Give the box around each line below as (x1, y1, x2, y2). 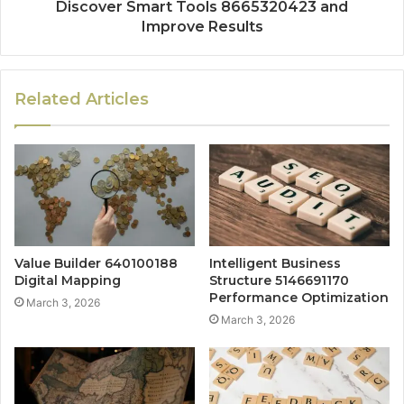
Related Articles (14, 89, 149, 110)
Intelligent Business (209, 255, 341, 272)
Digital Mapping (14, 272, 121, 289)
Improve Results (141, 18, 263, 36)
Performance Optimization (209, 289, 389, 307)
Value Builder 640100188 (14, 255, 178, 272)
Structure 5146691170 (209, 272, 349, 289)
